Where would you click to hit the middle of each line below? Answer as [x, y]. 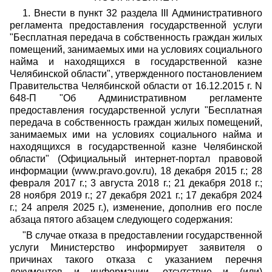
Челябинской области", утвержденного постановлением [136, 74]
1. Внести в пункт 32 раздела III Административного [142, 13]
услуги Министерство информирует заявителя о [136, 247]
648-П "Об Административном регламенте [136, 98]
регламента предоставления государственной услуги [136, 25]
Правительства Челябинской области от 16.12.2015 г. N [136, 86]
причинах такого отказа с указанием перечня [136, 260]
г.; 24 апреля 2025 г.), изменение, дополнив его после [136, 207]
